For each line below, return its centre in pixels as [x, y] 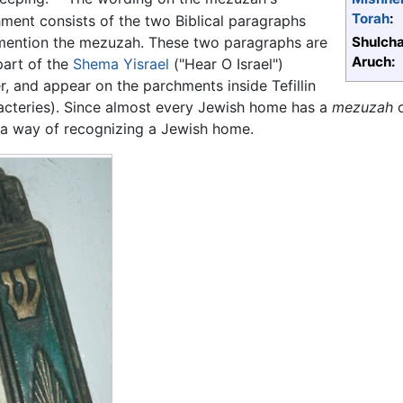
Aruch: [374, 62]
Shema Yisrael [121, 63]
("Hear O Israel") [226, 63]
